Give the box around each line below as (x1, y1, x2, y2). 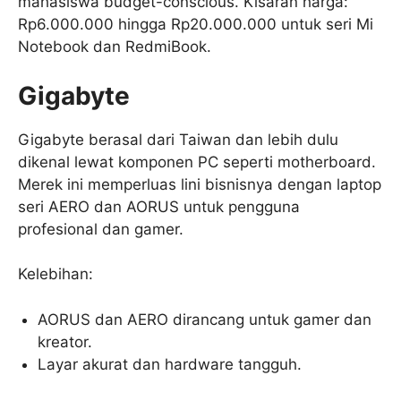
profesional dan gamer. (18, 219, 183, 238)
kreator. (38, 332, 93, 351)
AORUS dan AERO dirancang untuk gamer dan (38, 310, 372, 328)
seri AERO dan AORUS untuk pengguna (18, 197, 300, 216)
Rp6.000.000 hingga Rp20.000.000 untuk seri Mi (18, 15, 373, 34)
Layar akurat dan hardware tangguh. (38, 354, 303, 373)
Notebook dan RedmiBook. (18, 38, 211, 56)
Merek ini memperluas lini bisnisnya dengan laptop (18, 175, 381, 193)
